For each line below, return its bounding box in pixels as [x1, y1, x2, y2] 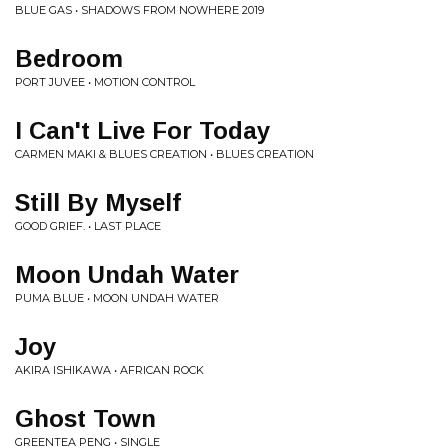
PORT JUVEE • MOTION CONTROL [15, 75, 195, 89]
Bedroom [15, 45, 123, 72]
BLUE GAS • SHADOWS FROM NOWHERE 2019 [15, 3, 264, 17]
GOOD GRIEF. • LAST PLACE [15, 219, 161, 233]
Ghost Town [15, 405, 156, 432]
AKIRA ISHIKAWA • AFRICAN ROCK [15, 363, 204, 377]
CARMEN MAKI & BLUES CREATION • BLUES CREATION [15, 147, 314, 161]
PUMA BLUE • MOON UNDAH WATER [15, 291, 219, 305]
